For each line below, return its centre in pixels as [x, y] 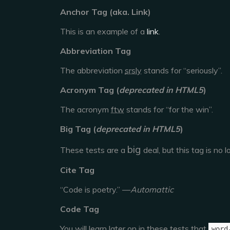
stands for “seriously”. [182, 70]
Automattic [152, 189]
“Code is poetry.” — [95, 189]
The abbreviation [92, 70]
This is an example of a [103, 31]
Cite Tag [77, 170]
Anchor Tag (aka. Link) [106, 12]
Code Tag [80, 209]
